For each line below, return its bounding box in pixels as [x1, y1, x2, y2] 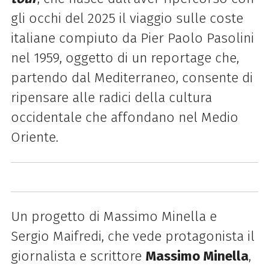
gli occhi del [10, 10, 88, 27]
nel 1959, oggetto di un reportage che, [10, 50, 239, 67]
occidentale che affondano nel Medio [10, 109, 238, 126]
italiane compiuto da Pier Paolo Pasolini [10, 30, 254, 47]
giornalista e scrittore [10, 248, 145, 265]
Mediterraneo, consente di [94, 70, 253, 86]
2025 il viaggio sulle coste [87, 10, 243, 27]
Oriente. [10, 129, 58, 146]
